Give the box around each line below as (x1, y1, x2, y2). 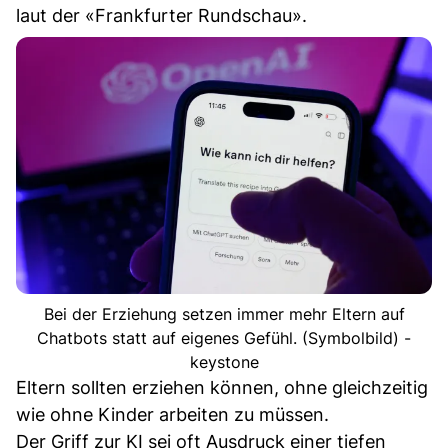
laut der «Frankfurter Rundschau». (16, 4, 307, 26)
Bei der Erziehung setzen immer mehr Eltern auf (43, 303, 405, 324)
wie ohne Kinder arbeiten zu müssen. (16, 403, 329, 425)
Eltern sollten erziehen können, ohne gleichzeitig (16, 376, 428, 398)
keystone (189, 351, 259, 372)
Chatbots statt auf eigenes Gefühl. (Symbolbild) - (37, 327, 411, 348)
